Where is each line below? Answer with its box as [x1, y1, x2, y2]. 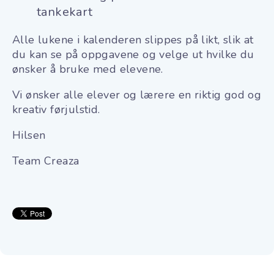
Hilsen [12, 127, 46, 143]
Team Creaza [12, 153, 80, 168]
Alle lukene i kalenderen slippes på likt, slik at [12, 32, 254, 47]
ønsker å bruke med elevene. [12, 61, 163, 76]
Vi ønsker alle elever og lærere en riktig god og [12, 87, 262, 102]
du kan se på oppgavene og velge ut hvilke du [12, 46, 254, 62]
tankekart [37, 3, 93, 20]
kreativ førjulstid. [12, 102, 100, 117]
